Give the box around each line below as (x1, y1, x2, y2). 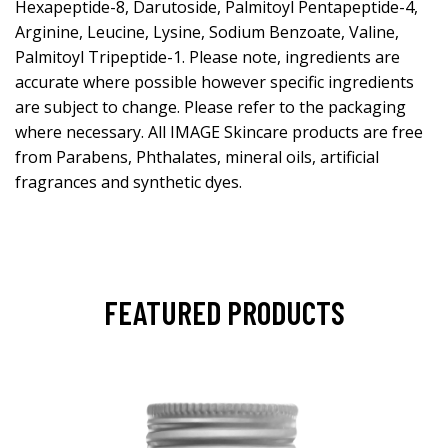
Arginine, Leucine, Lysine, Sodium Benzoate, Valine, (15, 21, 399, 43)
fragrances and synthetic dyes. (15, 171, 242, 193)
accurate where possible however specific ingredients (15, 71, 414, 93)
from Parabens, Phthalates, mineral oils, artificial (15, 146, 379, 168)
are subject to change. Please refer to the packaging (15, 96, 406, 118)
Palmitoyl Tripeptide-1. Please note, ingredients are (15, 46, 400, 68)
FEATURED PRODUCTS (103, 293, 345, 331)
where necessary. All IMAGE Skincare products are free (15, 121, 423, 143)
